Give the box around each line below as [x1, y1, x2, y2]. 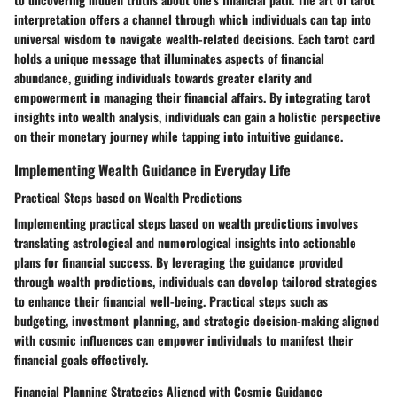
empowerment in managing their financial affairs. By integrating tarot [14, 87, 370, 106]
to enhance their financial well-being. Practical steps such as [14, 291, 328, 310]
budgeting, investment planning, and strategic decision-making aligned [14, 310, 379, 330]
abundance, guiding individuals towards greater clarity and [14, 67, 312, 87]
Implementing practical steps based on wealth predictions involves [14, 213, 358, 232]
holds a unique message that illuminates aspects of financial [14, 48, 324, 67]
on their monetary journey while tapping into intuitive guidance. [14, 126, 343, 145]
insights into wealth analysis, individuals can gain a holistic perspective [14, 106, 381, 126]
